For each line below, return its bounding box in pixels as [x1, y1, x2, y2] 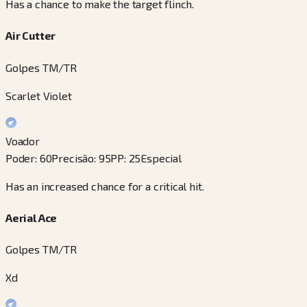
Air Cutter [5, 29, 56, 42]
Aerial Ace [5, 210, 58, 224]
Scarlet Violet [5, 88, 72, 102]
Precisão [51, 151, 95, 164]
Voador [5, 134, 40, 147]
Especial [140, 151, 182, 164]
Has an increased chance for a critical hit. [5, 179, 204, 193]
